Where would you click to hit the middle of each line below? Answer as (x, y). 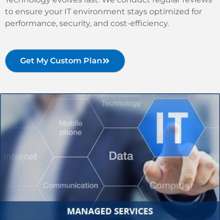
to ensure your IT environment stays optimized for (103, 12)
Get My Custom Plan (61, 61)
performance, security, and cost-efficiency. (87, 24)
